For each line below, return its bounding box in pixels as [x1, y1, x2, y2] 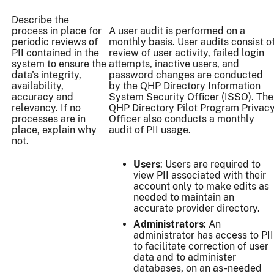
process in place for [12, 25, 102, 37]
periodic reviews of [12, 36, 98, 48]
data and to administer [133, 251, 236, 264]
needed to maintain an [133, 191, 234, 204]
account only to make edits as [133, 180, 269, 193]
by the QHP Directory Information [109, 80, 261, 92]
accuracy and [12, 91, 73, 103]
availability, [12, 80, 64, 92]
